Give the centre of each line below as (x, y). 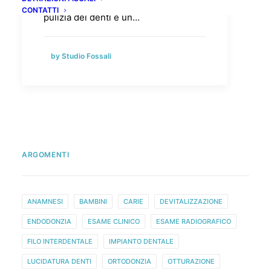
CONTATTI (40, 10)
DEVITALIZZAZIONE (191, 201)
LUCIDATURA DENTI (59, 261)
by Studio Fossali (81, 56)
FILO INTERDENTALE (60, 241)
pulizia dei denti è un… (92, 17)
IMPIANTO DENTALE (141, 241)
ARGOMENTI (46, 155)
